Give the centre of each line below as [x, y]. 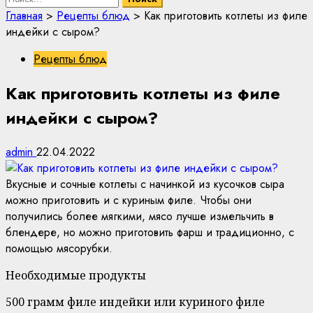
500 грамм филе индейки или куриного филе [135, 302]
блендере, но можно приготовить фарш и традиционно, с [150, 232]
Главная [24, 16]
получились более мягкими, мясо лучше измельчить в [140, 216]
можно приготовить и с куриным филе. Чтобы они [129, 200]
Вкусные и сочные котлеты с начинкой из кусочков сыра [145, 184]
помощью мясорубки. [59, 248]
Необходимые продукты [76, 275]
